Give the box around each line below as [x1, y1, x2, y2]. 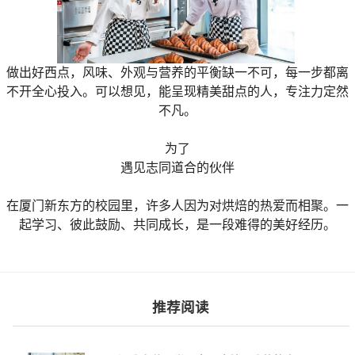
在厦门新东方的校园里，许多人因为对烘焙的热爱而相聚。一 [6, 198, 349, 212]
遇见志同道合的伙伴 [120, 160, 235, 174]
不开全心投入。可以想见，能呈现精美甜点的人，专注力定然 [6, 84, 349, 98]
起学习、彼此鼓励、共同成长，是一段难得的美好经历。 [19, 217, 336, 231]
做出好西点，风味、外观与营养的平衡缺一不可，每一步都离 [6, 65, 349, 79]
